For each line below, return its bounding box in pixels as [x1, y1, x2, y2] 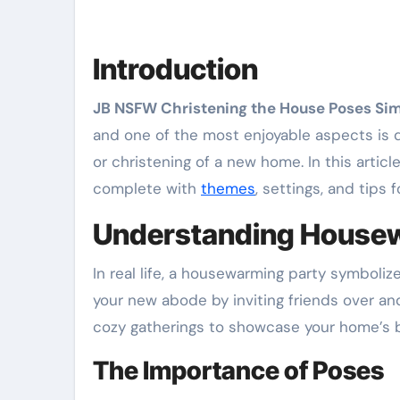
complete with [93, 179, 201, 198]
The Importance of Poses [93, 355, 384, 386]
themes [201, 179, 255, 198]
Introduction [93, 52, 258, 87]
